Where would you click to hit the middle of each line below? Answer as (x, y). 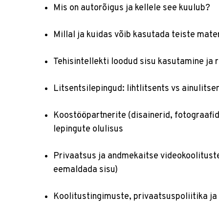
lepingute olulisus (88, 129)
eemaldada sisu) (86, 170)
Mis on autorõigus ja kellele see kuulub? (132, 8)
